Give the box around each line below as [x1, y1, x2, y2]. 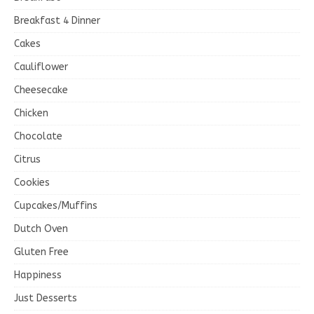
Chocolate [14, 130, 62, 143]
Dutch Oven [14, 223, 68, 235]
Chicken [14, 107, 48, 120]
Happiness [14, 269, 62, 282]
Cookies [14, 177, 50, 189]
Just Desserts [14, 292, 77, 305]
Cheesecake [14, 84, 68, 97]
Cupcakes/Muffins [14, 200, 97, 212]
